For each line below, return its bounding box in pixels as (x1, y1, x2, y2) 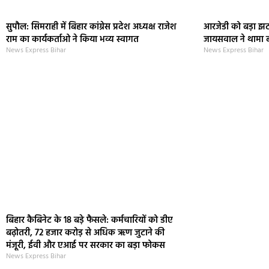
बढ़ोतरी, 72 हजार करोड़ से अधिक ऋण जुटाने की (6, 226, 165, 241)
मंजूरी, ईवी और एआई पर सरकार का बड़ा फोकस (6, 238, 165, 253)
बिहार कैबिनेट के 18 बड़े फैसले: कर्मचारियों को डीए (6, 213, 173, 228)
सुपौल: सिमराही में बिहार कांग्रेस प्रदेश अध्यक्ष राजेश (6, 19, 177, 34)
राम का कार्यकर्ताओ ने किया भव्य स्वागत (6, 32, 139, 47)
